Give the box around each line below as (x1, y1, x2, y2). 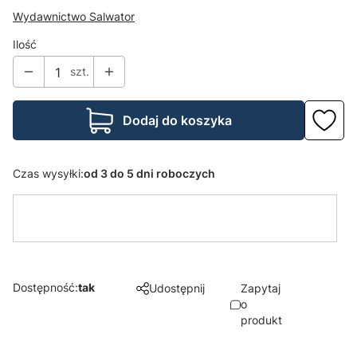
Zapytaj (240, 280, 280, 295)
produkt (240, 312, 282, 327)
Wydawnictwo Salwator (13, 10, 135, 24)
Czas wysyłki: (13, 167, 84, 181)
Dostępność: (13, 280, 78, 294)
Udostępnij (149, 280, 205, 295)
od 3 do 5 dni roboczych (84, 167, 215, 181)
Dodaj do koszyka (122, 112, 232, 129)
